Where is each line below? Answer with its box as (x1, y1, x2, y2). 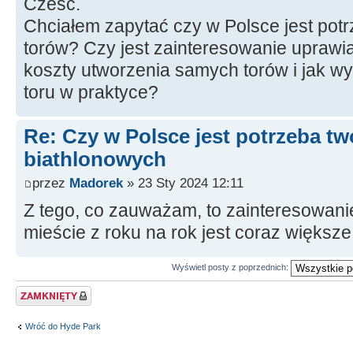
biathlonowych (24, 147, 166, 172)
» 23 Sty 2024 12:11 (123, 174, 243, 191)
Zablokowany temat (16, 285, 91, 295)
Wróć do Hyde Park (25, 321, 101, 332)
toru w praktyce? (24, 82, 158, 103)
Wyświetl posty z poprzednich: (172, 262, 291, 272)
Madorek (69, 174, 123, 191)
